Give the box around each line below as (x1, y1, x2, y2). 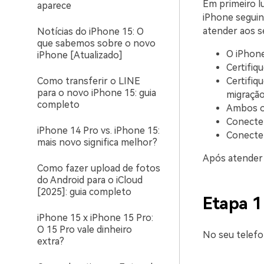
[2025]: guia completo (37, 186, 131, 197)
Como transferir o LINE (37, 75, 140, 87)
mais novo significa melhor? (37, 137, 157, 148)
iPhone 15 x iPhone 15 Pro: (37, 212, 153, 223)
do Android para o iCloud (37, 174, 143, 186)
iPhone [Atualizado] (37, 49, 123, 61)
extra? (37, 236, 64, 247)
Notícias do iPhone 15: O (37, 26, 144, 37)
